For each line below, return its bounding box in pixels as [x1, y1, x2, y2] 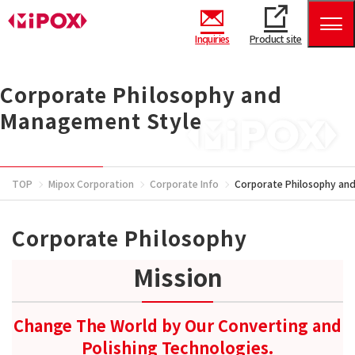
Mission [132, 259, 223, 294]
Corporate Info [150, 177, 219, 190]
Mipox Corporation [48, 177, 134, 190]
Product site [250, 31, 302, 45]
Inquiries [195, 31, 230, 45]
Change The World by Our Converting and [13, 314, 342, 337]
